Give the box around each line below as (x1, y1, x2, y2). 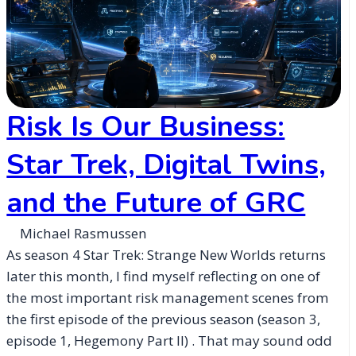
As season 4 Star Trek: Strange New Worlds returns (6, 246, 327, 265)
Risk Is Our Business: (6, 107, 285, 147)
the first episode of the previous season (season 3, (6, 310, 321, 329)
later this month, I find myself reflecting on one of (6, 267, 321, 286)
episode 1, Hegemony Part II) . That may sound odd (6, 331, 333, 350)
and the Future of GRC (6, 184, 306, 223)
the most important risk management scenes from (6, 288, 330, 308)
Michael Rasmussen (20, 224, 148, 243)
